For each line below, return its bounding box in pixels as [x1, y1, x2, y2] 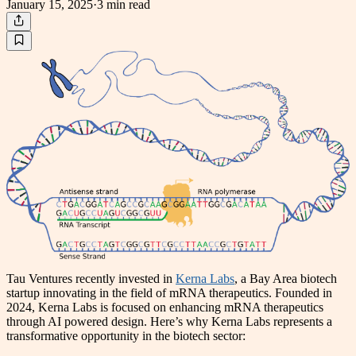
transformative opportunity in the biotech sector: [6, 329, 246, 343]
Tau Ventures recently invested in [6, 272, 176, 286]
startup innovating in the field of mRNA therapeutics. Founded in [6, 286, 332, 300]
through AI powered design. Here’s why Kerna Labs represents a [6, 315, 332, 329]
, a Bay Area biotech [234, 272, 337, 286]
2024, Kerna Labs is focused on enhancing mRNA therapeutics [6, 300, 323, 315]
